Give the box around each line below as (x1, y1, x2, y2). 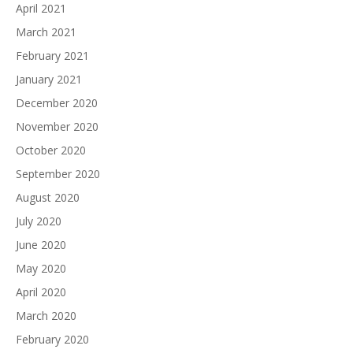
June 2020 (16, 237, 66, 253)
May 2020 (16, 261, 66, 277)
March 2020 (16, 308, 76, 324)
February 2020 (16, 332, 89, 347)
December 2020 (16, 95, 98, 111)
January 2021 (16, 72, 82, 87)
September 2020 (16, 166, 100, 182)
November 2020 (16, 119, 98, 135)
